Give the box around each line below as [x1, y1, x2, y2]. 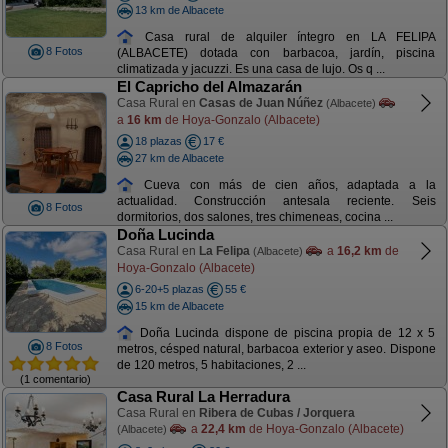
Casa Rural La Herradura [116, 388, 290, 405]
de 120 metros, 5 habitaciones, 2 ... [116, 358, 306, 373]
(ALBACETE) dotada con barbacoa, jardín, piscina [116, 46, 436, 61]
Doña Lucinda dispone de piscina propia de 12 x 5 [134, 325, 436, 340]
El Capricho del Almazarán [116, 78, 302, 95]
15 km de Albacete [134, 299, 224, 312]
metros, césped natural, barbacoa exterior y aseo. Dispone [116, 342, 436, 357]
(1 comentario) [20, 372, 91, 385]
